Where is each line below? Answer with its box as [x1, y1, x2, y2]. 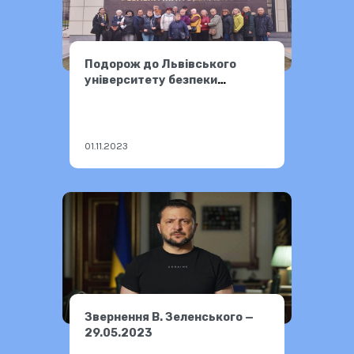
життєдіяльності [85, 88, 189, 103]
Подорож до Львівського [85, 57, 237, 71]
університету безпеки [85, 73, 218, 87]
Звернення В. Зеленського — [85, 310, 254, 324]
